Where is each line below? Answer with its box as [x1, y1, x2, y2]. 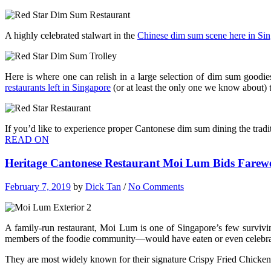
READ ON [5, 134, 49, 145]
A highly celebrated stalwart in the [5, 30, 137, 41]
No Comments [128, 181, 184, 192]
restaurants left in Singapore [5, 82, 111, 93]
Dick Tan [85, 181, 121, 192]
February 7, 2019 [5, 181, 71, 192]
